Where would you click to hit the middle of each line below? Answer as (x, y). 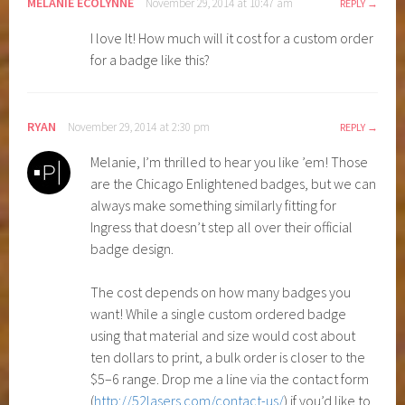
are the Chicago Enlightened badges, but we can (234, 183)
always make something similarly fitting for (214, 205)
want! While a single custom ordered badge (219, 313)
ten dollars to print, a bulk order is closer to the (228, 357)
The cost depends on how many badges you (221, 292)
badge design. (132, 248)
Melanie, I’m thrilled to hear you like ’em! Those (230, 161)
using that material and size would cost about (223, 335)
